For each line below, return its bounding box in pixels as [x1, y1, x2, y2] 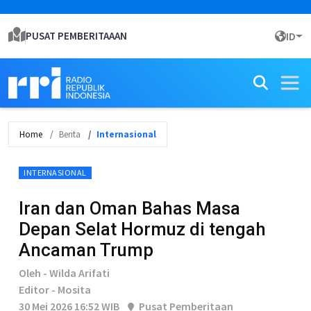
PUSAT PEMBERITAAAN [26, 29, 127, 42]
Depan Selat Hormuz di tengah [19, 219, 266, 239]
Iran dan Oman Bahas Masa [19, 198, 240, 219]
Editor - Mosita [19, 283, 91, 296]
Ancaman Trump [19, 239, 153, 260]
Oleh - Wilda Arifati [19, 266, 110, 280]
